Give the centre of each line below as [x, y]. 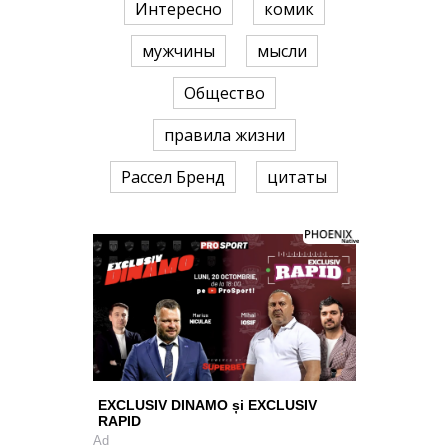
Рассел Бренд [173, 177]
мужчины [178, 51]
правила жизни [224, 135]
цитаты [297, 177]
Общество [224, 93]
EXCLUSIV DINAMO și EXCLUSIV [207, 404]
